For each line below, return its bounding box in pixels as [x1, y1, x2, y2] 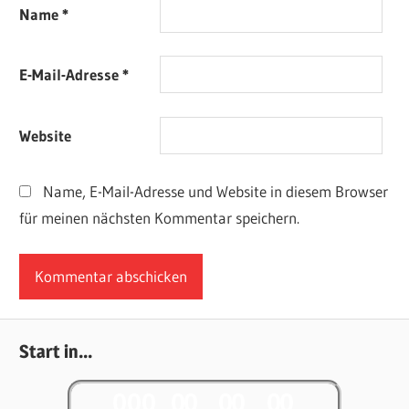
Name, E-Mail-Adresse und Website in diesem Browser [42, 181, 388, 201]
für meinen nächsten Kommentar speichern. [19, 207, 300, 227]
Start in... [19, 341, 93, 363]
